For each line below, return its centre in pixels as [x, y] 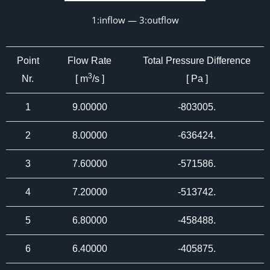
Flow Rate [89, 61]
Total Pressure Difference [197, 61]
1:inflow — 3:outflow [135, 20]
